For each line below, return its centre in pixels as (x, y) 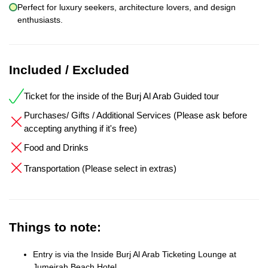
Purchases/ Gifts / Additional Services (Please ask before (135, 115)
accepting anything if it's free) (80, 129)
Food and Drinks (56, 148)
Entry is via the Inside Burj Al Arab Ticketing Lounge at (135, 254)
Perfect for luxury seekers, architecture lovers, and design (127, 7)
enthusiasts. (40, 19)
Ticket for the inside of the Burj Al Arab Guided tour (121, 96)
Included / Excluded (69, 69)
